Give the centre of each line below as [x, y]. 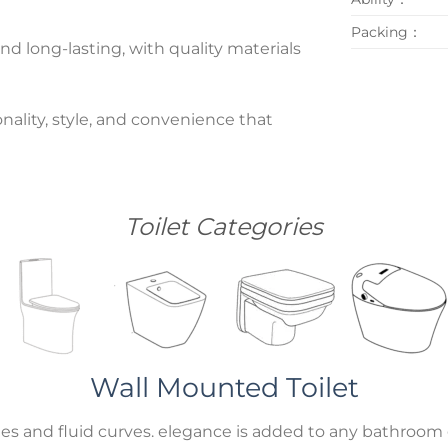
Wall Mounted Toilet [224, 387]
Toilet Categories [224, 226]
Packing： [386, 31]
